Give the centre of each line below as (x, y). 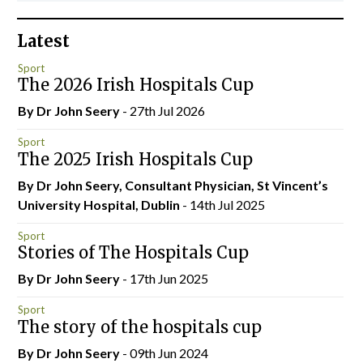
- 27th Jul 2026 (163, 111)
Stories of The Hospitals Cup (133, 252)
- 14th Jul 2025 (223, 204)
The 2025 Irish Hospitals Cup (135, 159)
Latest (43, 41)
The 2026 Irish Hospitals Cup (135, 85)
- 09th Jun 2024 (165, 352)
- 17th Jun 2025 (165, 278)
